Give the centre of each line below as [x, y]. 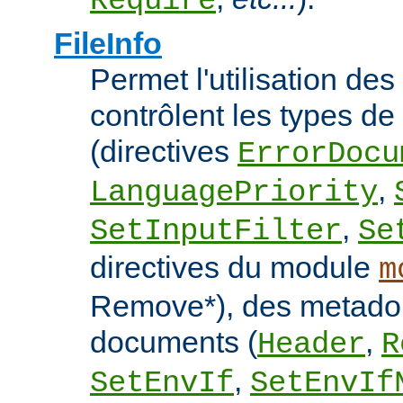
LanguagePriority [234, 193]
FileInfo [108, 44]
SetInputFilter [216, 232]
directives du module [234, 268]
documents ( [174, 342]
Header [311, 345]
